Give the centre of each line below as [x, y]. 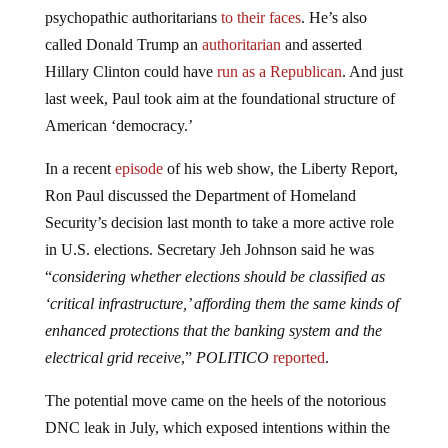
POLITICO [232, 358]
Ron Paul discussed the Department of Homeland [200, 196]
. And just [372, 72]
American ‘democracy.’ [118, 126]
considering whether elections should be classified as [218, 277]
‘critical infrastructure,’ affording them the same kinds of [221, 304]
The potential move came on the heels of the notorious [215, 401]
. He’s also [333, 18]
